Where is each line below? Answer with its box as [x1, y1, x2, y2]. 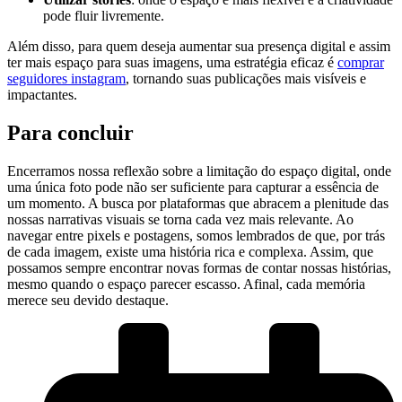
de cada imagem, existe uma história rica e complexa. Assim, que [7, 243, 373, 259]
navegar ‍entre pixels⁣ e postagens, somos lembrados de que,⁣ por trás [7, 227, 385, 243]
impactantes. [7, 86, 77, 102]
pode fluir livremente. [43, 7, 164, 23]
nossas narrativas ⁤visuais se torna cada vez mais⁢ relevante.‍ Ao [7, 211, 354, 227]
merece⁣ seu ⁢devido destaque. [7, 292, 169, 308]
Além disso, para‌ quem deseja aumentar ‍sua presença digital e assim [7, 38, 390, 54]
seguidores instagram [7, 70, 126, 86]
